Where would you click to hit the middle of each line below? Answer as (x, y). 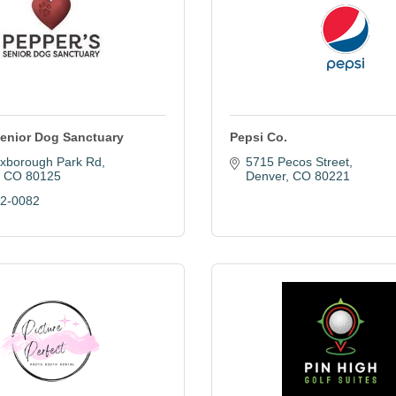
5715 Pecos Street (297, 162)
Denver (265, 176)
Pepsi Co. (259, 137)
